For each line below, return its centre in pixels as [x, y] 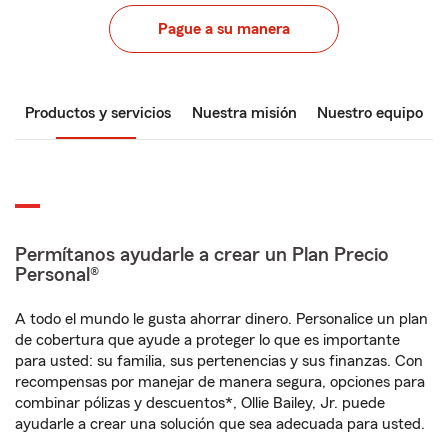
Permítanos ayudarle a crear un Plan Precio [202, 255]
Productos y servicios [98, 113]
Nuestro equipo [370, 113]
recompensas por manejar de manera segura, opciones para [220, 382]
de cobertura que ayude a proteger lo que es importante [207, 340]
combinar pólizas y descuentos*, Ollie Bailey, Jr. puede [200, 403]
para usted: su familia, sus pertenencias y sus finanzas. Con [219, 361]
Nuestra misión [244, 113]
